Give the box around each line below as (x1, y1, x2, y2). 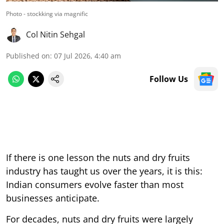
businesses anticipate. (6, 191, 99, 204)
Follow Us (149, 73, 188, 84)
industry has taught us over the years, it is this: (6, 164, 202, 177)
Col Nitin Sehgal (26, 28, 85, 40)
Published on (6, 50, 50, 60)
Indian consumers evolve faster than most (6, 178, 183, 190)
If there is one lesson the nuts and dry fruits (6, 151, 190, 163)
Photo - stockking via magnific (6, 9, 88, 18)
